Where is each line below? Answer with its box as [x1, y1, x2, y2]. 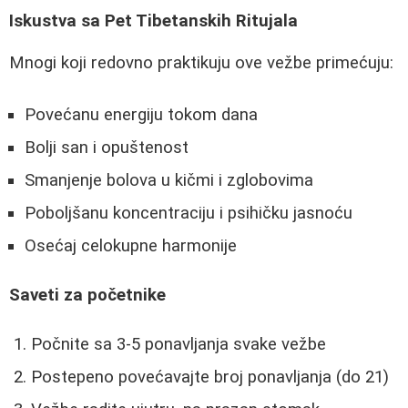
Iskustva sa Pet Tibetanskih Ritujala [9, 10, 298, 31]
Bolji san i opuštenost [25, 137, 189, 158]
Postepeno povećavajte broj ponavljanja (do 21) [31, 366, 389, 387]
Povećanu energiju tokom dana [25, 104, 258, 125]
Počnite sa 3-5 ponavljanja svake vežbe [31, 333, 326, 354]
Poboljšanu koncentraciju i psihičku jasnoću [25, 202, 352, 223]
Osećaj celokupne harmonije [25, 235, 237, 256]
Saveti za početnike [9, 285, 166, 306]
